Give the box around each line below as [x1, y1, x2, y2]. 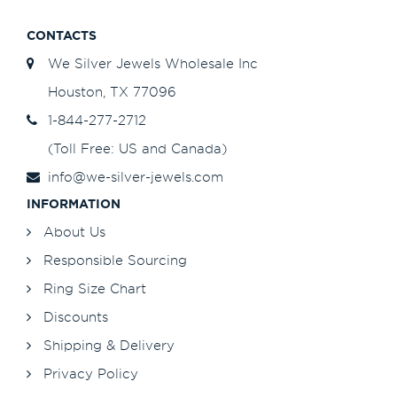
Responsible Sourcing [43, 251, 187, 269]
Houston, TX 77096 [39, 82, 176, 100]
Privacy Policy [43, 364, 138, 382]
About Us [43, 222, 105, 240]
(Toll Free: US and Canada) [39, 139, 227, 157]
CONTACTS [27, 27, 97, 43]
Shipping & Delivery [43, 336, 175, 354]
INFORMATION [27, 195, 121, 212]
